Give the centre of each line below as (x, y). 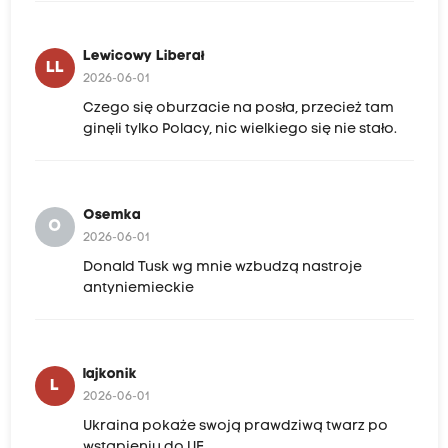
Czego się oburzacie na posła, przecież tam (238, 109)
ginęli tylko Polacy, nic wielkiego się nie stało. (239, 130)
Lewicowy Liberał (143, 57)
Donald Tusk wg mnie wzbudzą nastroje (222, 268)
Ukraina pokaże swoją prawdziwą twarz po (235, 427)
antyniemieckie (138, 289)
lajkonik (109, 375)
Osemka (111, 216)
